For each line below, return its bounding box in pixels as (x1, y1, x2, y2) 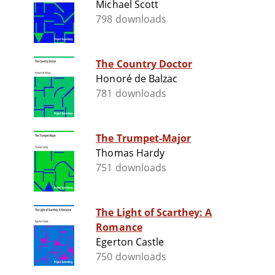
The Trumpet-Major (96, 131, 192, 145)
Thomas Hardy (96, 146, 165, 160)
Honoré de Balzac (96, 72, 177, 86)
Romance (96, 220, 142, 234)
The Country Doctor (96, 57, 193, 71)
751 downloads (96, 161, 166, 175)
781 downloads (96, 87, 166, 101)
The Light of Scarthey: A (96, 206, 212, 220)
